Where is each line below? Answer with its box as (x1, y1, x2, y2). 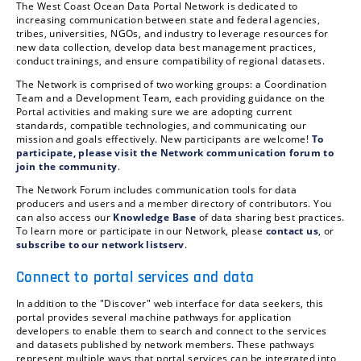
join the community (16, 160, 118, 174)
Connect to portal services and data (16, 268, 255, 288)
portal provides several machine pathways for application (16, 310, 292, 325)
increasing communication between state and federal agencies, (16, 13, 321, 27)
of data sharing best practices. (196, 210, 345, 225)
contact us (265, 224, 319, 239)
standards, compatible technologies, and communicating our (16, 118, 306, 133)
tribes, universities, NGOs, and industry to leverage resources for (16, 27, 329, 41)
